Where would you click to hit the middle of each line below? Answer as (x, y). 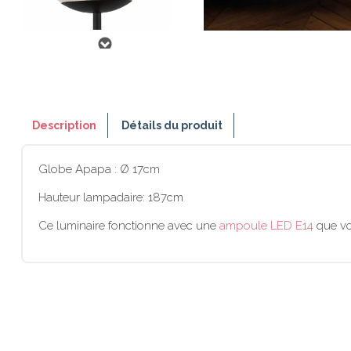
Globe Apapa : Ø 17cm (99, 169)
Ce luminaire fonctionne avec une (129, 226)
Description (64, 125)
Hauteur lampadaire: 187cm (111, 197)
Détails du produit (172, 125)
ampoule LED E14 (266, 226)
